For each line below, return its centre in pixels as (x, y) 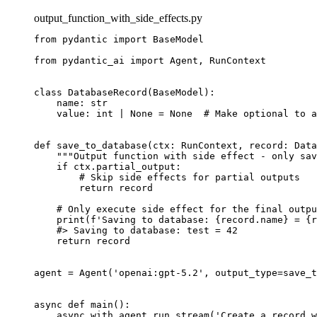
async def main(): (82, 304)
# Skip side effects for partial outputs (167, 177)
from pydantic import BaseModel (119, 39)
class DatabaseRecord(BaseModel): (125, 92)
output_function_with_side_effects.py (118, 18)
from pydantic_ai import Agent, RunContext (150, 60)
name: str (71, 103)
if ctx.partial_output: (108, 166)
